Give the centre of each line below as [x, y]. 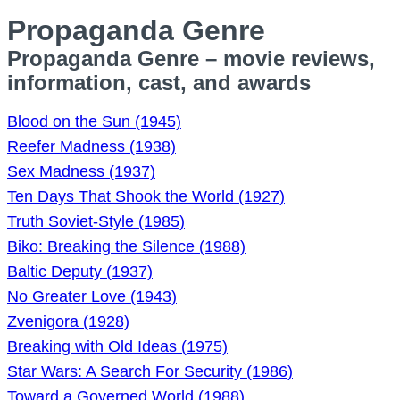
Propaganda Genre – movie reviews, [191, 58]
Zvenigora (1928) [68, 321]
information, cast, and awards [159, 83]
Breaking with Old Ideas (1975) [117, 346]
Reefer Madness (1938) [92, 146]
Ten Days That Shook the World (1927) [146, 196]
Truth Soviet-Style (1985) [96, 221]
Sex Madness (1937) [81, 171]
